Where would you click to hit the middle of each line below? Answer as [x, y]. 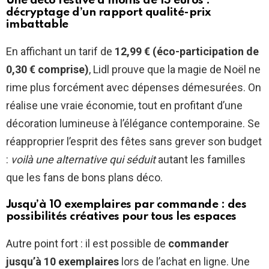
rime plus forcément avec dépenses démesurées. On [134, 88]
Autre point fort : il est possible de [87, 244]
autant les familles [201, 160]
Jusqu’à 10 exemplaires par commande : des [126, 205]
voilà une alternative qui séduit [83, 160]
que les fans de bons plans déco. [84, 178]
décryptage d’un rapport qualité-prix [108, 13]
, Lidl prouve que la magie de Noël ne [175, 70]
